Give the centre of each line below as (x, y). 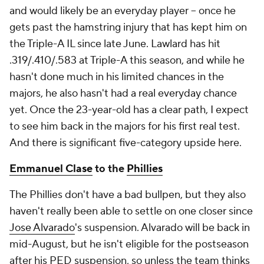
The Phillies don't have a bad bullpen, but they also (128, 194)
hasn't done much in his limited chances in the (117, 77)
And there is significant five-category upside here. (127, 143)
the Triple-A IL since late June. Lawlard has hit (115, 44)
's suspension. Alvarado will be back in (162, 227)
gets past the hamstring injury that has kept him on (128, 27)
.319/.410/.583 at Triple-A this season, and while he (127, 60)
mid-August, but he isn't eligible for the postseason (129, 244)
